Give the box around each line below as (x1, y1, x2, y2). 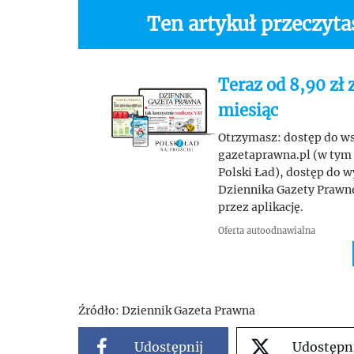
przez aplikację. (217, 200, 303, 215)
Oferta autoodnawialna (217, 225, 315, 237)
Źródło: (78, 303, 119, 318)
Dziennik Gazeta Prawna (119, 303, 255, 318)
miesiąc (217, 100, 278, 121)
